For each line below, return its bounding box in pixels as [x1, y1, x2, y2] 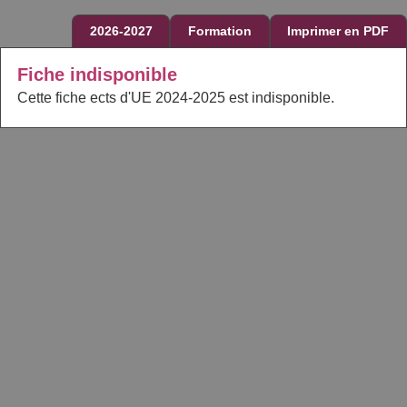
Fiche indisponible [16, 64, 177, 84]
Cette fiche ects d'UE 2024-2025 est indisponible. [16, 89, 334, 105]
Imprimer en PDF [287, 24, 390, 39]
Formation [188, 24, 253, 39]
